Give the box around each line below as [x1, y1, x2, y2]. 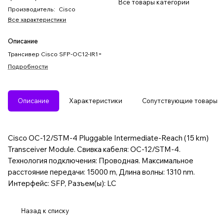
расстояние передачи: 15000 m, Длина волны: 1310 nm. [8, 167, 195, 177]
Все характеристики [8, 16, 66, 24]
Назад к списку [21, 207, 69, 215]
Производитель [8, 5, 53, 13]
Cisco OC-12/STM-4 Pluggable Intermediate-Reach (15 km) [8, 133, 209, 143]
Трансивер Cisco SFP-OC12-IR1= [8, 50, 102, 58]
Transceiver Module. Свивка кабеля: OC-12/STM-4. [8, 145, 181, 154]
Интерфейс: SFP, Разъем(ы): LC [8, 179, 116, 188]
